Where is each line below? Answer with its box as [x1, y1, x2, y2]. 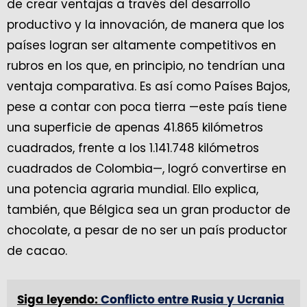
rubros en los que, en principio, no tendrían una [7, 58, 285, 75]
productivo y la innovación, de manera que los [7, 16, 284, 34]
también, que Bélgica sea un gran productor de [7, 201, 291, 219]
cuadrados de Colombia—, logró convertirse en [7, 160, 286, 177]
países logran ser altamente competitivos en [7, 37, 276, 54]
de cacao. [7, 243, 67, 260]
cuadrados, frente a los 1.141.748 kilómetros [7, 140, 259, 157]
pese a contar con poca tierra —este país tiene [7, 99, 287, 116]
